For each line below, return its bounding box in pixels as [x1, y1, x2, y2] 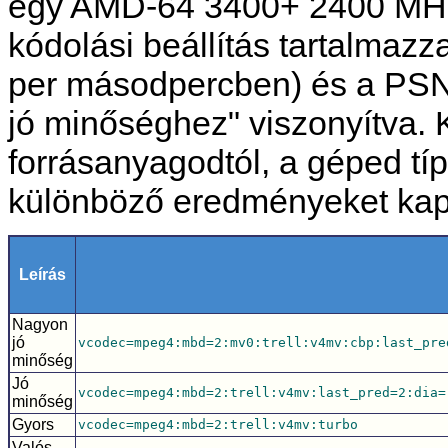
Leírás [19, 266, 66, 284]
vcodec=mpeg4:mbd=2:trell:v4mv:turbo [78, 417, 358, 433]
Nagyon [12, 316, 68, 334]
